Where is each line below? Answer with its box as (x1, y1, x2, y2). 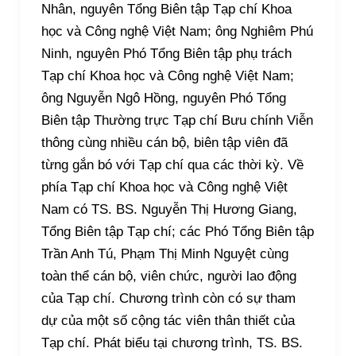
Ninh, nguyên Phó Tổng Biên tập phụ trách (41, 46, 292, 62)
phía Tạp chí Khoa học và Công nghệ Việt (41, 180, 288, 195)
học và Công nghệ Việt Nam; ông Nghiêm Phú (41, 24, 313, 40)
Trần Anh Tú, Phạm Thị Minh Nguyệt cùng (41, 246, 288, 262)
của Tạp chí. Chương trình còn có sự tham (41, 291, 296, 307)
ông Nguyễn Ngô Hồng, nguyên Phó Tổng (41, 91, 286, 106)
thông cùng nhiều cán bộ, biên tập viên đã (41, 135, 288, 151)
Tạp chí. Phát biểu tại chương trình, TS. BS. (41, 335, 303, 351)
